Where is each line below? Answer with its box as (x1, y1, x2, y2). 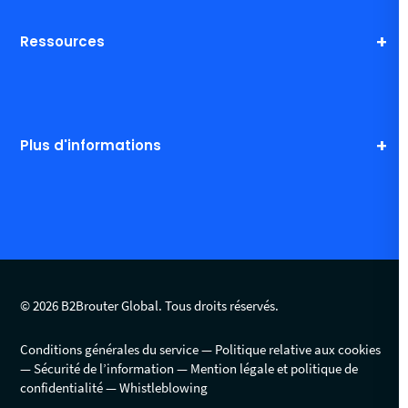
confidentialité (20, 378, 104, 396)
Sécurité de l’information (34, 359, 175, 377)
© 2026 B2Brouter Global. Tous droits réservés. (20, 296, 280, 314)
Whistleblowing (119, 378, 209, 396)
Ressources (20, 32, 106, 52)
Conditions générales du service (20, 340, 199, 358)
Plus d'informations (20, 136, 162, 156)
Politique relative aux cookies (215, 340, 382, 358)
